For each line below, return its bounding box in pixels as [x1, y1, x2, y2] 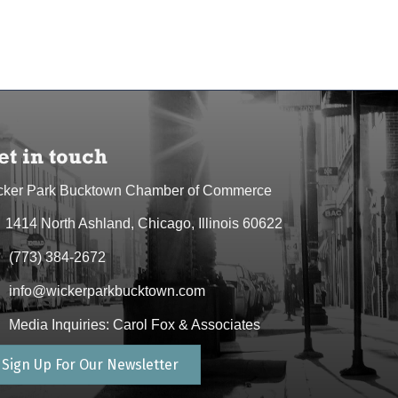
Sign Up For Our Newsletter [2, 355, 179, 373]
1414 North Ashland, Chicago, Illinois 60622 [5, 215, 283, 231]
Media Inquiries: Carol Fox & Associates [9, 316, 261, 332]
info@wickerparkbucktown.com [9, 283, 206, 298]
